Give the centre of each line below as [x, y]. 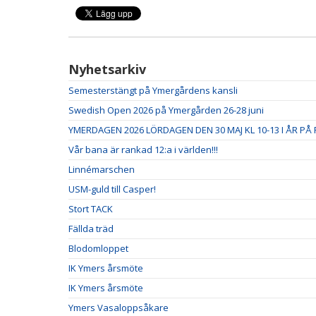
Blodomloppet [98, 248]
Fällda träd [91, 229]
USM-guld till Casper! [112, 189]
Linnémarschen [102, 169]
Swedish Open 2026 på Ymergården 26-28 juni [166, 110]
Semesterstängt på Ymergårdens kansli [153, 90]
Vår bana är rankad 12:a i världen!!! [143, 150]
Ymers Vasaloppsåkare [119, 308]
